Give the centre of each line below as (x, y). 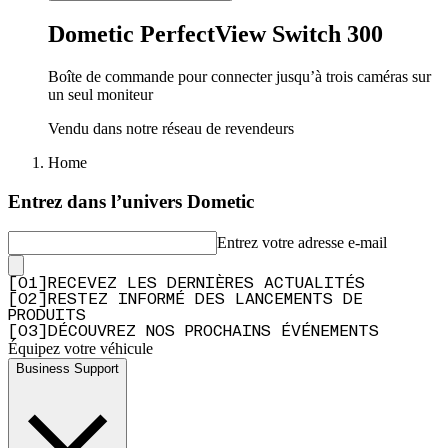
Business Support (67, 369)
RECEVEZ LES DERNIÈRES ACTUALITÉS (206, 284)
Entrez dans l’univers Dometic (131, 201)
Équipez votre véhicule (80, 349)
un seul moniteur (100, 95)
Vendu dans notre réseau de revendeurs (171, 129)
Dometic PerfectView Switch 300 (215, 34)
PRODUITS (47, 316)
